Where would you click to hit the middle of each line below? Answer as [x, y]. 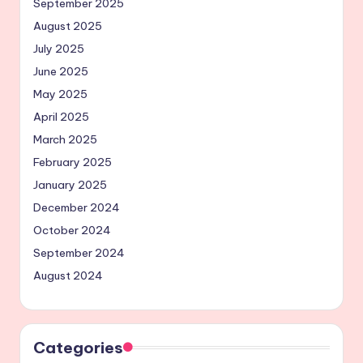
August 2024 [68, 276]
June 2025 [61, 72]
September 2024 [79, 253]
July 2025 [59, 49]
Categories [78, 348]
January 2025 [70, 185]
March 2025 [65, 140]
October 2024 [72, 231]
